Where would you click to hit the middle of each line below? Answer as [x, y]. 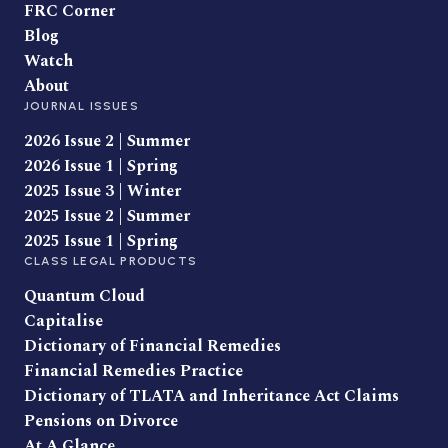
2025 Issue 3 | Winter [102, 191]
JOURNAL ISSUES [81, 106]
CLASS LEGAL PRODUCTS [110, 261]
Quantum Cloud [84, 296]
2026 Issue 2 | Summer [107, 141]
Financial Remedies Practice [133, 371]
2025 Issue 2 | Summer [107, 216]
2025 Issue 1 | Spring [101, 241]
